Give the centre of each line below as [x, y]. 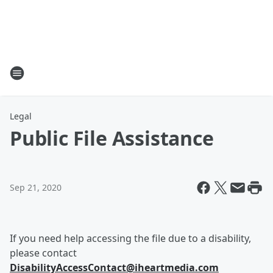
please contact [43, 253]
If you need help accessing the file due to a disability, [130, 238]
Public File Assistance [112, 138]
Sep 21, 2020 [36, 187]
